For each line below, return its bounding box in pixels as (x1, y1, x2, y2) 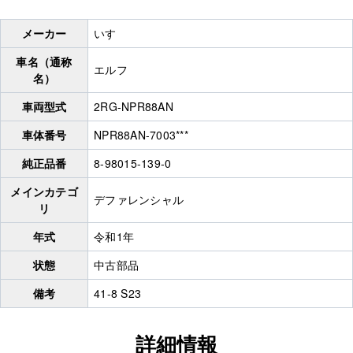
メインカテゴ (10, 184, 78, 200)
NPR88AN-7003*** (94, 127, 188, 143)
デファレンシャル (94, 191, 184, 208)
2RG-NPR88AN (94, 98, 173, 115)
